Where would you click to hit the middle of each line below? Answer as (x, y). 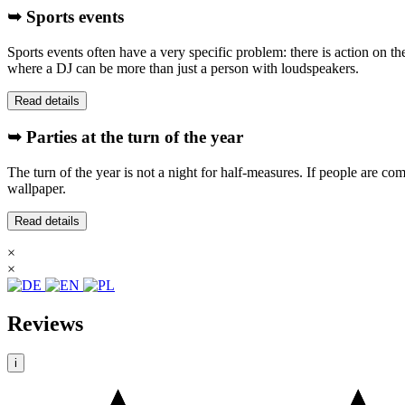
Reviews (45, 323)
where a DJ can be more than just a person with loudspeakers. (183, 69)
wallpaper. (37, 188)
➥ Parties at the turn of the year (125, 137)
